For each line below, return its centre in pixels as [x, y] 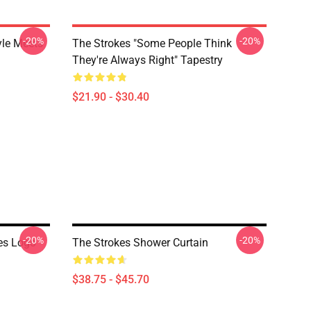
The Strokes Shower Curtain [140, 243]
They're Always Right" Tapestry [148, 60]
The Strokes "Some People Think [152, 43]
